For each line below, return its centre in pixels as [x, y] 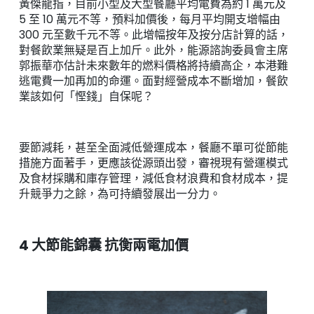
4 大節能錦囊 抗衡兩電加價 [103, 245]
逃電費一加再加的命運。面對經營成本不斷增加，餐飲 [153, 81]
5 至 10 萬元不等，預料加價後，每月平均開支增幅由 [149, 20]
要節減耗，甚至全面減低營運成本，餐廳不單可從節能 [153, 147]
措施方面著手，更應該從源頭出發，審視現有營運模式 [153, 163]
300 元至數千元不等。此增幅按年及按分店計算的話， [153, 35]
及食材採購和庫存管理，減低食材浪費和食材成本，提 [153, 178]
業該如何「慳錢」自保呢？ [86, 97]
